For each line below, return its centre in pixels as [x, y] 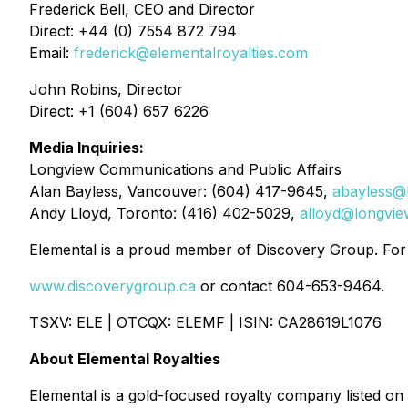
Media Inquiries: [87, 148]
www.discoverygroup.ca [112, 286]
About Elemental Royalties [125, 359]
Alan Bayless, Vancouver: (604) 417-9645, [181, 191]
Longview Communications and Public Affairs [185, 169]
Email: [51, 53]
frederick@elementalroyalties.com [191, 53]
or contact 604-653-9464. [290, 286]
